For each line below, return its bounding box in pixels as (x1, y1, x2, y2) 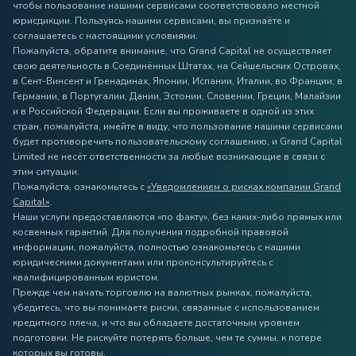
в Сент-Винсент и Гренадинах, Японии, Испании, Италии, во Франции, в (13, 75, 342, 87)
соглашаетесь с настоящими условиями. (13, 29, 198, 42)
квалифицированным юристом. (13, 271, 160, 284)
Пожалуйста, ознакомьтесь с (13, 180, 147, 193)
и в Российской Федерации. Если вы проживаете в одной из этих (13, 105, 314, 118)
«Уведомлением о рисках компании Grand (147, 180, 341, 193)
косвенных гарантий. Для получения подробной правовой (13, 226, 288, 238)
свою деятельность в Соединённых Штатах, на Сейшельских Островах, (13, 60, 341, 72)
